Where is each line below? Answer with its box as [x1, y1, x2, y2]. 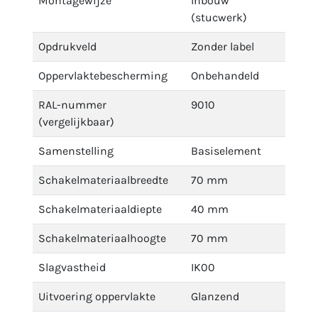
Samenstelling [38, 144, 114, 158]
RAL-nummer [38, 98, 106, 111]
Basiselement [191, 144, 261, 158]
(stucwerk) [191, 11, 247, 24]
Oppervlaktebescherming [38, 69, 168, 82]
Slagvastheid [38, 261, 106, 274]
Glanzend [191, 290, 239, 303]
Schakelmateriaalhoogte [38, 231, 166, 245]
